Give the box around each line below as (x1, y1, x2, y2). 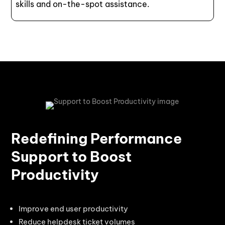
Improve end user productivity (19, 203, 129, 213)
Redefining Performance (11, 129, 182, 147)
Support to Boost (11, 147, 132, 165)
